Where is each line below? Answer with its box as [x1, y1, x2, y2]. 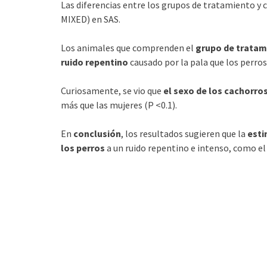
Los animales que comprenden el [61, 41, 195, 54]
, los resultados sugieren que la [121, 127, 247, 139]
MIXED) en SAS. [61, 13, 120, 25]
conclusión [73, 127, 121, 139]
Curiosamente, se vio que [61, 84, 163, 97]
